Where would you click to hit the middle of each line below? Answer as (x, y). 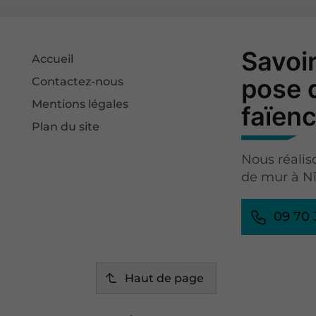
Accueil (53, 59)
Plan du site (66, 126)
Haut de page (164, 278)
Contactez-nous (78, 81)
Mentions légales (80, 104)
